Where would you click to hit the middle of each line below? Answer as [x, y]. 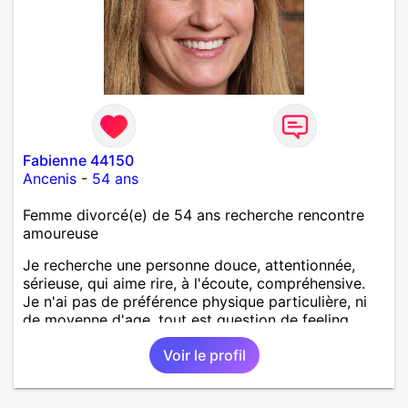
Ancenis [50, 178]
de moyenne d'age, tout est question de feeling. [188, 319]
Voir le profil [204, 355]
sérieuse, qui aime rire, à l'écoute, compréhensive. [194, 283]
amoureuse [61, 233]
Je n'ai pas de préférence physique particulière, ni [195, 301]
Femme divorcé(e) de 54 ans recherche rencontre [194, 214]
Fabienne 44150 [78, 160]
